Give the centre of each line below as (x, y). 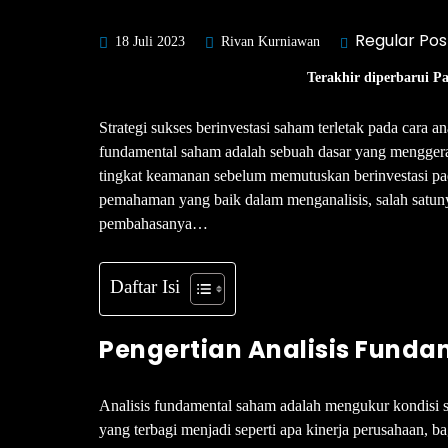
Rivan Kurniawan (268, 41)
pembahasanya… (153, 223)
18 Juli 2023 (148, 41)
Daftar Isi (145, 286)
